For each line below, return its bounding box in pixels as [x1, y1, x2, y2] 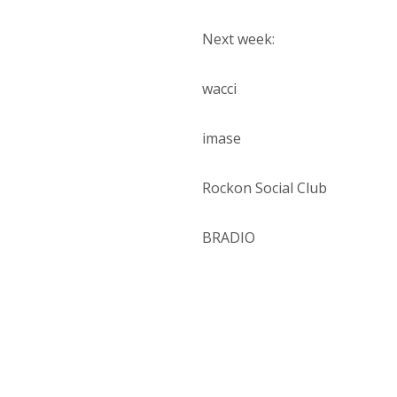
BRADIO [202, 228, 256, 247]
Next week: [202, 29, 276, 49]
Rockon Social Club [202, 178, 328, 198]
